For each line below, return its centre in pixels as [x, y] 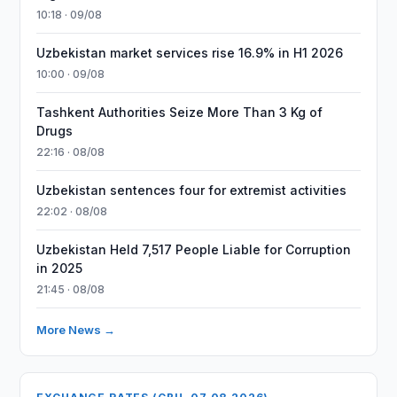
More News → [76, 330]
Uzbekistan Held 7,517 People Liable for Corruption [194, 249]
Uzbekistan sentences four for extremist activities [192, 190]
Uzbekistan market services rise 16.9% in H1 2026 [190, 53]
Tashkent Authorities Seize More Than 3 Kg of [180, 112]
